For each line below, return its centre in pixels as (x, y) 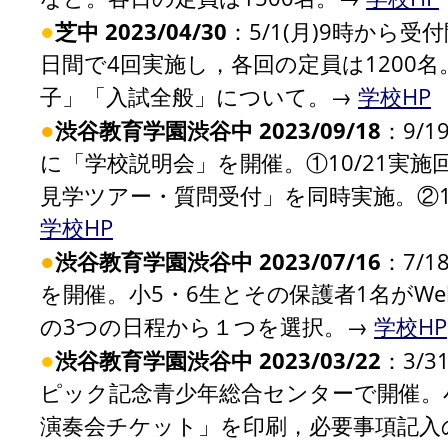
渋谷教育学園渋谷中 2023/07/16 (218, 261)
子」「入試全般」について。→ (199, 96)
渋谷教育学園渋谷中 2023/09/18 (218, 130)
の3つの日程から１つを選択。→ (207, 326)
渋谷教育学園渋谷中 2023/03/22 (218, 360)
